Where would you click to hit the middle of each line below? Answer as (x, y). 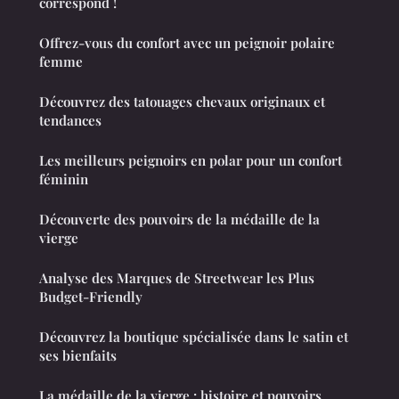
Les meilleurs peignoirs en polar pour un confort (191, 161)
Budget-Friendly (91, 297)
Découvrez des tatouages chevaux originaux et (182, 102)
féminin (64, 179)
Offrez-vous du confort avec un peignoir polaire (187, 43)
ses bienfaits (78, 356)
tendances (70, 121)
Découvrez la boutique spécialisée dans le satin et (194, 337)
